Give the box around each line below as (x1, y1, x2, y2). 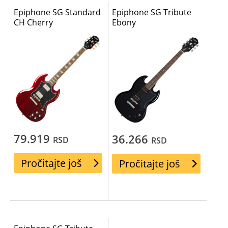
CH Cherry (14, 17, 53, 28)
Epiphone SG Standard (14, 7, 101, 18)
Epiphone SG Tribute (112, 7, 192, 18)
